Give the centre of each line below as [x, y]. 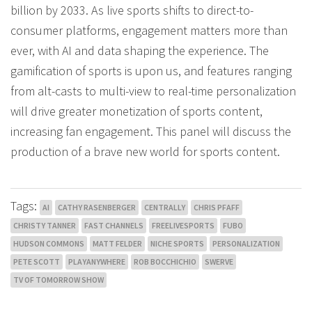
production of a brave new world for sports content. [145, 151]
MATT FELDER [117, 243]
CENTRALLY [165, 207]
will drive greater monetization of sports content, [136, 111]
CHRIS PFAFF [217, 207]
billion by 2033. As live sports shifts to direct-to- [132, 10]
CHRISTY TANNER [45, 225]
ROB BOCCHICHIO [165, 261]
